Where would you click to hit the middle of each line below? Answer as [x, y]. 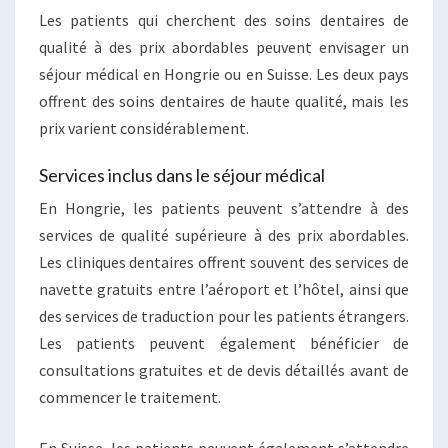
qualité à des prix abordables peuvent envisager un [224, 46]
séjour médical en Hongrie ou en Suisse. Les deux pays [224, 73]
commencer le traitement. [130, 396]
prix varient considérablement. [144, 127]
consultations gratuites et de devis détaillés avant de [224, 369]
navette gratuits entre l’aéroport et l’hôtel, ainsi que [224, 288]
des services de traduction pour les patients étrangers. [224, 315]
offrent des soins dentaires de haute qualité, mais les [224, 100]
